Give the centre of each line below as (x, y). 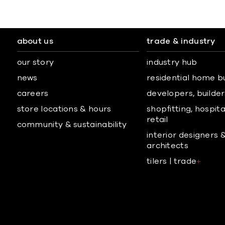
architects (167, 146)
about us (35, 41)
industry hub (172, 62)
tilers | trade (172, 161)
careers (33, 93)
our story (35, 62)
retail (157, 120)
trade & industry (181, 41)
